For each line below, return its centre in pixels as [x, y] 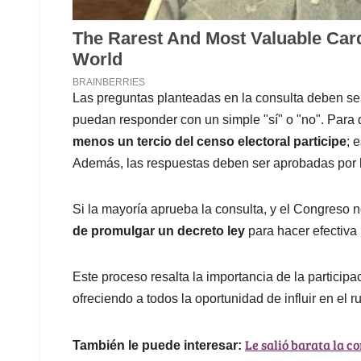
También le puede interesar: [157, 346]
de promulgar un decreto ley [159, 231]
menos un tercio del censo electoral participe [210, 142]
